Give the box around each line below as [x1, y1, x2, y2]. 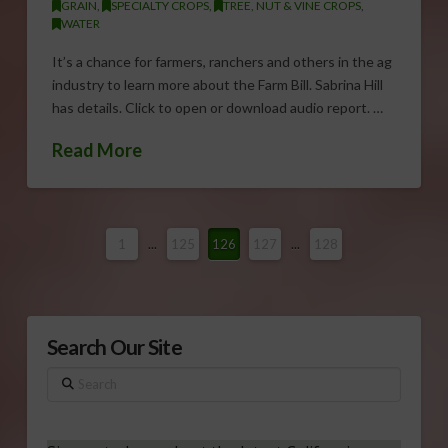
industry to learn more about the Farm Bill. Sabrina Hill [51, 76, 383, 94]
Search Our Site [46, 333, 182, 359]
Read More [51, 138, 142, 161]
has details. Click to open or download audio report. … [51, 99, 383, 117]
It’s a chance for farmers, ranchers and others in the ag [51, 53, 392, 71]
